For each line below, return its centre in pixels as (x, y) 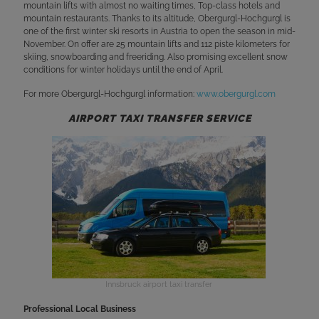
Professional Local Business (80, 309)
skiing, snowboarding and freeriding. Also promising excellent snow (156, 57)
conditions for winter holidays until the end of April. (123, 70)
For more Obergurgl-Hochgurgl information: (110, 94)
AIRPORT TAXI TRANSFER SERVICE (159, 118)
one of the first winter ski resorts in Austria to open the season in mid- (159, 31)
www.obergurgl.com (236, 94)
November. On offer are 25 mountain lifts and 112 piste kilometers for (157, 44)
